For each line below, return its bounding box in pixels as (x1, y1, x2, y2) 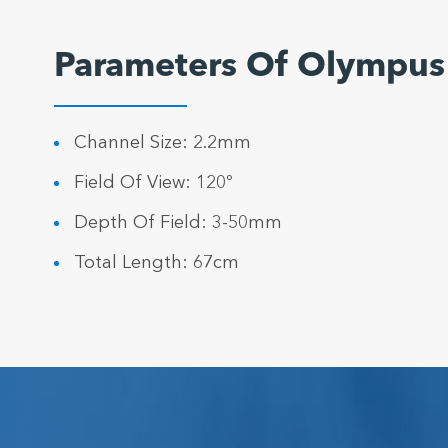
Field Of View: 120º (73, 174, 232, 193)
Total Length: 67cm (73, 254, 239, 273)
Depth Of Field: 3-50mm (73, 214, 282, 233)
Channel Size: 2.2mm (73, 134, 251, 153)
